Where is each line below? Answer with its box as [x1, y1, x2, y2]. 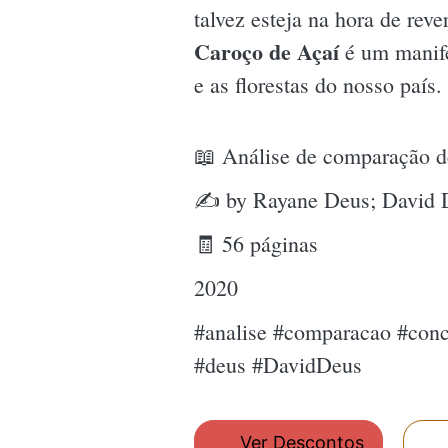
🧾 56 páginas [194, 229, 318, 258]
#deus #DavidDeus [194, 350, 362, 379]
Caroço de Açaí [194, 34, 339, 68]
